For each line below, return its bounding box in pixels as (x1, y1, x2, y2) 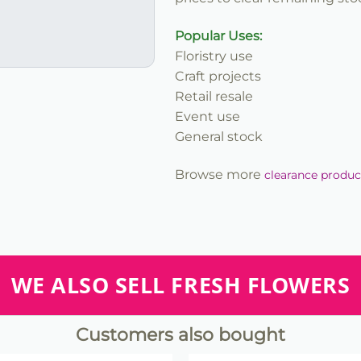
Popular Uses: (175, 28, 262, 44)
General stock (175, 129, 263, 145)
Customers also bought (76, 324, 285, 346)
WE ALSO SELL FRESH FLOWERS (10, 270, 351, 301)
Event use (175, 109, 240, 125)
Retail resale (175, 89, 253, 105)
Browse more (175, 167, 264, 183)
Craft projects (175, 68, 261, 85)
